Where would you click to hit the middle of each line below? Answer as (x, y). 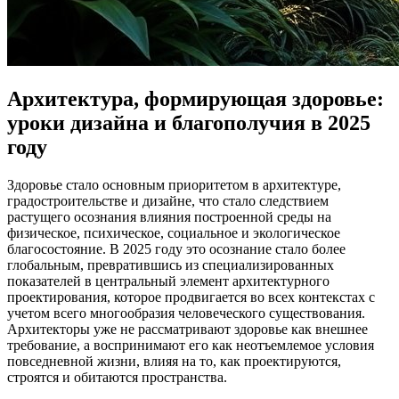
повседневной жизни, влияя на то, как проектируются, (174, 361)
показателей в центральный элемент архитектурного (168, 281)
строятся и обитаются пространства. (117, 377)
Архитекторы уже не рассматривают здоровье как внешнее (187, 329)
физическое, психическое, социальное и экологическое (174, 232)
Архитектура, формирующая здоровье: (195, 98)
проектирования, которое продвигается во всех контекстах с (191, 297)
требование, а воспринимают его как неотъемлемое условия (191, 345)
